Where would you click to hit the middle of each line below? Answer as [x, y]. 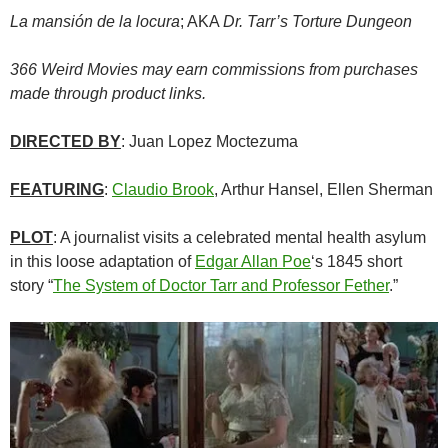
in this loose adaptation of [102, 262]
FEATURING [57, 190]
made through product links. [108, 94]
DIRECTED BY [65, 142]
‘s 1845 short [356, 262]
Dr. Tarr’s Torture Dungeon [317, 22]
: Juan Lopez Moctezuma [209, 142]
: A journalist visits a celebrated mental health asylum [239, 238]
